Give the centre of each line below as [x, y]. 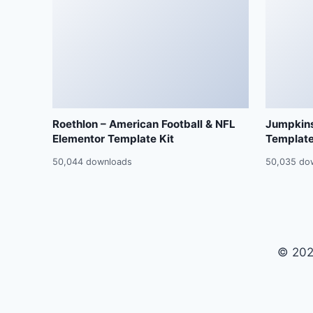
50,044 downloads [92, 161]
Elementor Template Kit [113, 139]
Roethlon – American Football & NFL [144, 124]
